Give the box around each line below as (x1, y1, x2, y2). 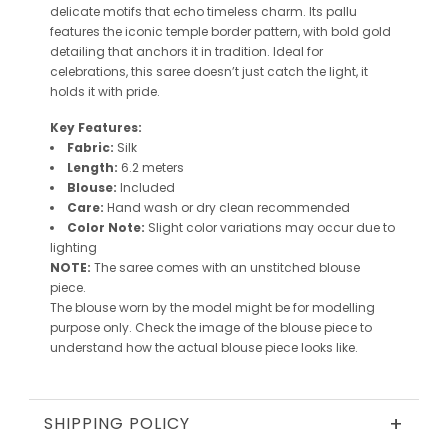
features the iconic (49, 23, 166, 41)
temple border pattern (165, 23, 298, 41)
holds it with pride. (49, 83, 160, 101)
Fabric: (66, 139, 114, 157)
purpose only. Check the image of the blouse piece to (49, 319, 372, 337)
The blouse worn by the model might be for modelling (49, 299, 375, 317)
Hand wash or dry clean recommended (106, 199, 350, 217)
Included (119, 179, 175, 197)
